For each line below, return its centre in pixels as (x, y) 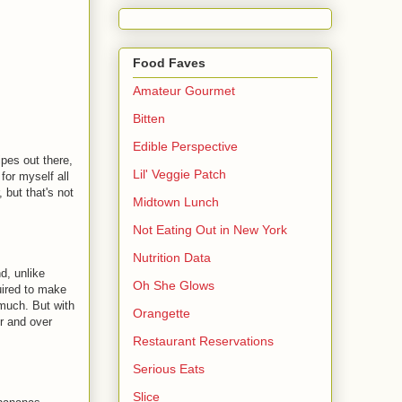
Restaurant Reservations (203, 341)
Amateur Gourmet (184, 91)
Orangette (162, 314)
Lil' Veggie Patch (179, 175)
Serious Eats (169, 369)
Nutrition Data (172, 258)
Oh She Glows (174, 286)
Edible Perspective (185, 147)
